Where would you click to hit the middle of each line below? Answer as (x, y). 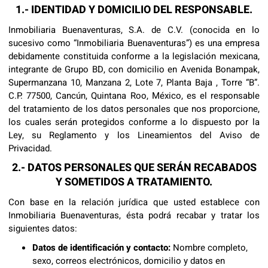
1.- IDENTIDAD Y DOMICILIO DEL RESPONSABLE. (134, 10)
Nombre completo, (209, 248)
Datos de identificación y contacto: (101, 248)
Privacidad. (30, 148)
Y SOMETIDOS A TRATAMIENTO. (134, 182)
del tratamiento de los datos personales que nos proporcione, (134, 109)
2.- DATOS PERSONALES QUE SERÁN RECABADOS (134, 168)
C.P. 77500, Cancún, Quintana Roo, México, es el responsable (134, 96)
